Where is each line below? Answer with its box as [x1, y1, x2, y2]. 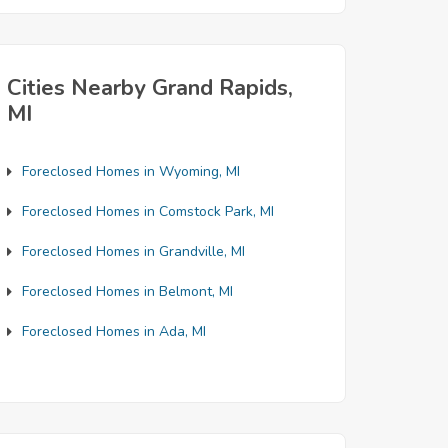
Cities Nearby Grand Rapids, [7, 73, 293, 103]
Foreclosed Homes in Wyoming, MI [22, 162, 240, 181]
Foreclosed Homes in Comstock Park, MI [22, 202, 274, 221]
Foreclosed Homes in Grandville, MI [22, 242, 245, 261]
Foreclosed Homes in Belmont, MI [22, 282, 233, 301]
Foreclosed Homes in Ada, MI [22, 322, 206, 341]
